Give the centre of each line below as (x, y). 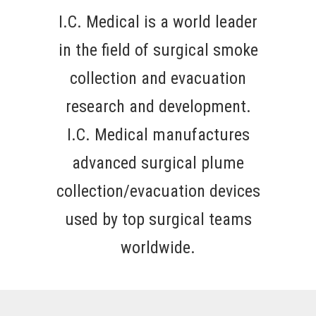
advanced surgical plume (158, 163)
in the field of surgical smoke (158, 50)
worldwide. (158, 248)
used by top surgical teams (158, 219)
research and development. (158, 107)
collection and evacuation (158, 78)
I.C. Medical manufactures (158, 135)
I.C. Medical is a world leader (158, 22)
